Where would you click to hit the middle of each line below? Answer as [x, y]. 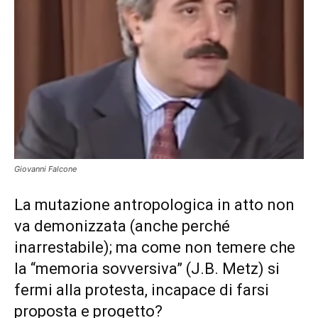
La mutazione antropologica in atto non [154, 205]
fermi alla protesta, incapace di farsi [142, 290]
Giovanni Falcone [45, 169]
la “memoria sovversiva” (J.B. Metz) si [147, 269]
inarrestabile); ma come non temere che [155, 248]
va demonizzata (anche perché [122, 226]
